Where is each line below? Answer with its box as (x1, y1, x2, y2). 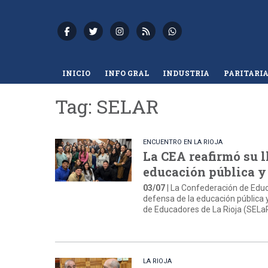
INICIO (62, 68, 90, 78)
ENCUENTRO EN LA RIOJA (143, 138, 223, 147)
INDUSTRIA (163, 68, 210, 78)
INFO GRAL (104, 68, 149, 78)
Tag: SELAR (55, 93, 159, 120)
